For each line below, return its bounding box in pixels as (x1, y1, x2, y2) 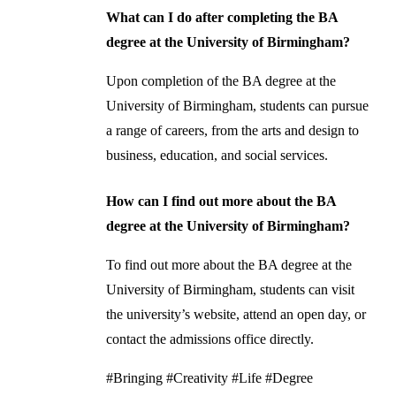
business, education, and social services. (105, 147, 328, 163)
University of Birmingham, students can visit (105, 281, 354, 297)
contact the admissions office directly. (105, 331, 314, 346)
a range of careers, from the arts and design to (105, 122, 359, 138)
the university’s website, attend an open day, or (105, 306, 366, 322)
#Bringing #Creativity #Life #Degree (105, 369, 313, 385)
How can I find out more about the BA (105, 193, 336, 209)
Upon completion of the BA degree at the (105, 72, 336, 88)
